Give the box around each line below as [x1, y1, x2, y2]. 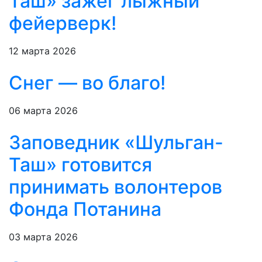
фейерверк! [9, 12, 116, 35]
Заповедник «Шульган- [9, 131, 223, 154]
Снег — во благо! [9, 71, 166, 95]
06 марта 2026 [9, 105, 78, 117]
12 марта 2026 [9, 45, 76, 57]
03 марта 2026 [9, 231, 78, 243]
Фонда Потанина [9, 198, 161, 221]
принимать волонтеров [9, 175, 222, 199]
